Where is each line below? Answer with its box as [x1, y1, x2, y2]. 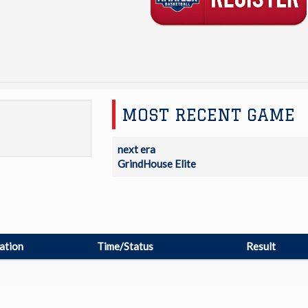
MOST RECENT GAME [122, 105, 296, 124]
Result [246, 240, 276, 252]
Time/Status [97, 240, 153, 252]
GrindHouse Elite [117, 157, 196, 170]
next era [117, 142, 155, 155]
